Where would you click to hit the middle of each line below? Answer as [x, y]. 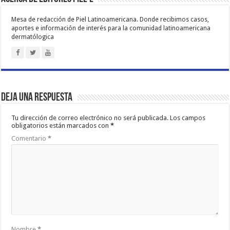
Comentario [30, 139]
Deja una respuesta [37, 98]
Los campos [188, 118]
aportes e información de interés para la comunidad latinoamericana [111, 28]
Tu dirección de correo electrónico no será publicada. [90, 118]
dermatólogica [33, 37]
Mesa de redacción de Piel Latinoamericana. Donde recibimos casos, [110, 20]
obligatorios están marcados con [61, 126]
